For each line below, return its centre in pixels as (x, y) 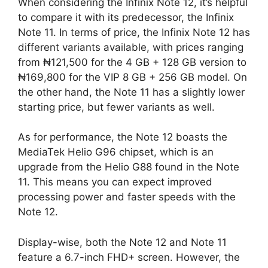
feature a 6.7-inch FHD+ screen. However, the (129, 257)
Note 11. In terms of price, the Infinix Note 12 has (134, 32)
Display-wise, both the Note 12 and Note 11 (122, 242)
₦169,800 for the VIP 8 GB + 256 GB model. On (133, 77)
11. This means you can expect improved (115, 182)
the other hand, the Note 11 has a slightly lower (131, 92)
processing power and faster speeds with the (127, 197)
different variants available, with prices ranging (131, 47)
